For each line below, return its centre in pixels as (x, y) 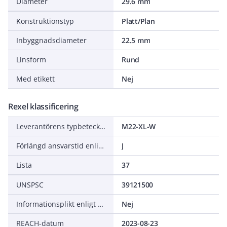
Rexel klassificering (43, 106)
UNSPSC (30, 185)
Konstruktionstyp (45, 21)
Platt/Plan (138, 21)
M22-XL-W (139, 126)
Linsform (31, 60)
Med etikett (35, 79)
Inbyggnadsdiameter (51, 40)
